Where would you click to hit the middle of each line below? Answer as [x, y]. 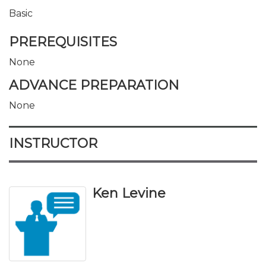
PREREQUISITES [63, 42]
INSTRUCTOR [53, 143]
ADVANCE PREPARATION [94, 85]
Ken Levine [129, 193]
